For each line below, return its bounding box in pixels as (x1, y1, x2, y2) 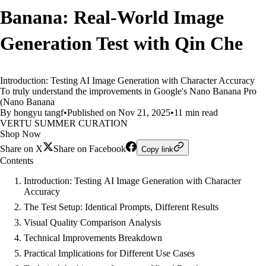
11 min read (174, 107, 218, 118)
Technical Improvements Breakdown (24, 233, 162, 243)
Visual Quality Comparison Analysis (24, 217, 161, 227)
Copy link (141, 145, 173, 154)
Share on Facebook (53, 144, 126, 154)
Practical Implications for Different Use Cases (24, 248, 195, 258)
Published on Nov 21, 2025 (67, 107, 170, 118)
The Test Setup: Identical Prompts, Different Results (24, 202, 218, 212)
